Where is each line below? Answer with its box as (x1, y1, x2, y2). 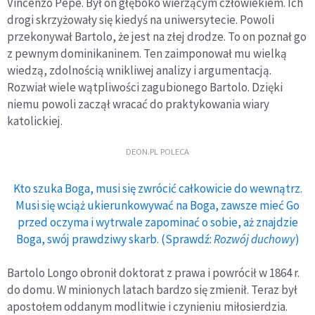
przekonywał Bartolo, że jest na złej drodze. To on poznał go (7, 29, 307, 44)
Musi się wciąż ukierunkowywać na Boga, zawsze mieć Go (15, 198, 300, 213)
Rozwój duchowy (213, 231, 295, 247)
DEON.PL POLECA (126, 145, 189, 157)
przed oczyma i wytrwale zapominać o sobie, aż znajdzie (17, 214, 298, 230)
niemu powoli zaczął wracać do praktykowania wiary (7, 96, 269, 112)
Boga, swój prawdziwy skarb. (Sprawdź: (15, 231, 214, 247)
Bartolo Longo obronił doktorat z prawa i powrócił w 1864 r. (7, 265, 300, 281)
